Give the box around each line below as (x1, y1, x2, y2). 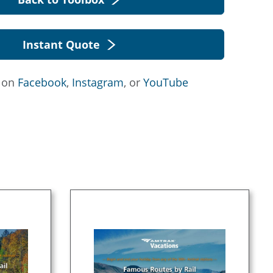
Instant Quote (22, 37, 100, 52)
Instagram (72, 75, 124, 90)
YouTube (143, 75, 188, 90)
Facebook (18, 75, 66, 90)
